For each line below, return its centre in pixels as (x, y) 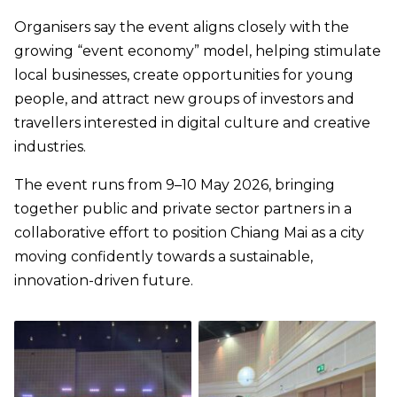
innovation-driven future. (104, 281)
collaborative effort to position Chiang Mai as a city (189, 233)
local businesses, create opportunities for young (184, 75)
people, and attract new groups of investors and (184, 99)
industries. (50, 147)
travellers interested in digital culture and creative (192, 123)
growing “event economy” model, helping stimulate (198, 51)
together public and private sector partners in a (183, 209)
